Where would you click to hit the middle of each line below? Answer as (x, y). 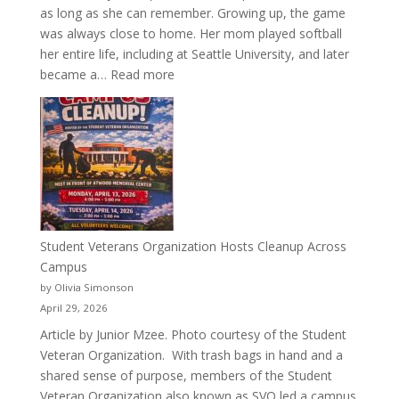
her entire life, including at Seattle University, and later (194, 53)
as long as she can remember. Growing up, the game (192, 12)
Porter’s (195, 196)
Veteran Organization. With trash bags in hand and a (191, 354)
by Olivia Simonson (86, 287)
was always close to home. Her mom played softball (191, 33)
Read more (142, 74)
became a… (75, 74)
